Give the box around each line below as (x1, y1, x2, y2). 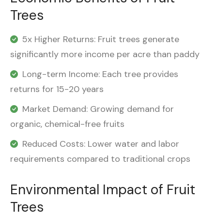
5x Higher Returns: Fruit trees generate (22, 33, 179, 45)
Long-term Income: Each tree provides (22, 68, 178, 80)
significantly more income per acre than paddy (10, 48, 200, 60)
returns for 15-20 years (10, 83, 104, 95)
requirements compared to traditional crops (10, 153, 190, 165)
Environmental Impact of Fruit (10, 181, 195, 199)
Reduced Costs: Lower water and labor (22, 138, 179, 150)
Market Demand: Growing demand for (22, 103, 174, 115)
